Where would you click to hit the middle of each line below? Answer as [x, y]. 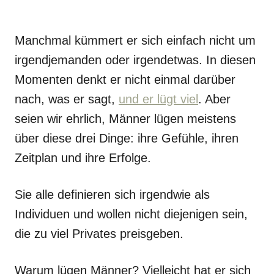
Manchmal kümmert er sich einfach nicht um [135, 40]
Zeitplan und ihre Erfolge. [83, 158]
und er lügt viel [158, 99]
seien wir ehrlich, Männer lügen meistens [125, 119]
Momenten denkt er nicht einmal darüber [125, 80]
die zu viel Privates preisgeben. [99, 234]
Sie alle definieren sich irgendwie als [112, 194]
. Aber [214, 99]
